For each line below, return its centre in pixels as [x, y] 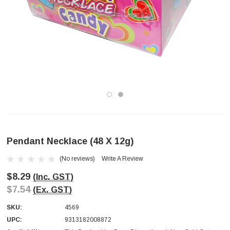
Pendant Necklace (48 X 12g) [70, 141]
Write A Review [122, 159]
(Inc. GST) [53, 177]
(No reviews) [77, 158]
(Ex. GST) [52, 190]
